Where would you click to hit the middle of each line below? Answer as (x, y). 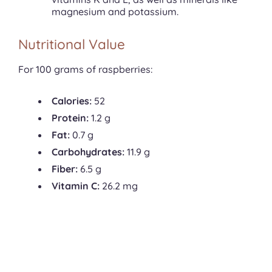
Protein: (71, 118)
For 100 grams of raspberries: (85, 70)
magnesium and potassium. (115, 12)
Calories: (72, 101)
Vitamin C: (76, 186)
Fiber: (65, 169)
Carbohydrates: (89, 152)
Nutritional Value (72, 45)
